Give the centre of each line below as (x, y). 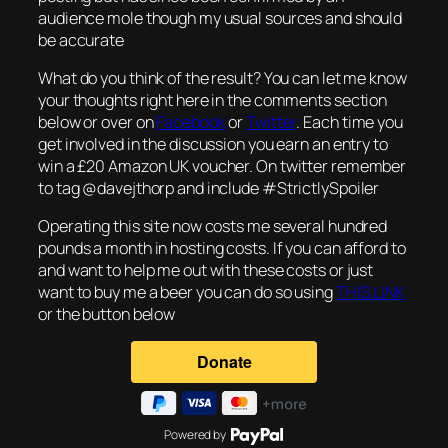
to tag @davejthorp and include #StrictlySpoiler (209, 187)
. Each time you (349, 121)
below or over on (97, 121)
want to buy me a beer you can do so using (187, 292)
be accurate (81, 39)
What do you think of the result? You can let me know (222, 77)
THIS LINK (370, 292)
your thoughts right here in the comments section (213, 99)
